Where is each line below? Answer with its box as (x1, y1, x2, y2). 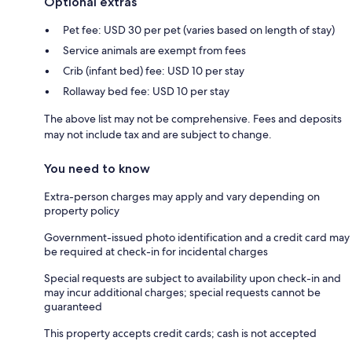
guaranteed (44, 299, 102, 313)
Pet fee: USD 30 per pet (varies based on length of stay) (63, 22, 335, 37)
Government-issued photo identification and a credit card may (44, 229, 350, 244)
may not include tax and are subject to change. (44, 126, 272, 141)
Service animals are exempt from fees (63, 42, 246, 57)
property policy (44, 203, 119, 218)
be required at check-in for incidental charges (44, 244, 268, 258)
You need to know (44, 160, 150, 176)
